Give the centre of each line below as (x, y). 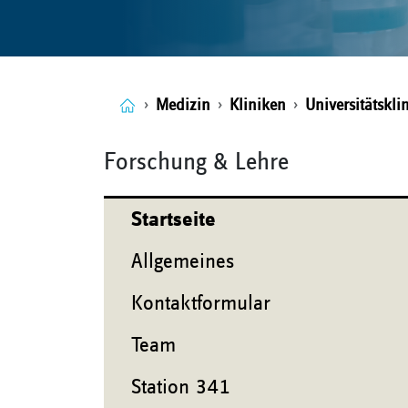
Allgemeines (183, 261)
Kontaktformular (201, 303)
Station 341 (181, 387)
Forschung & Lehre (196, 162)
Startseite (173, 219)
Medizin (183, 105)
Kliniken (258, 105)
